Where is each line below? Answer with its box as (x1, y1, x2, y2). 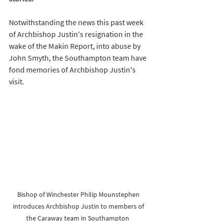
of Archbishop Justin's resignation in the (9, 29, 145, 39)
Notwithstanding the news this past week (9, 17, 145, 28)
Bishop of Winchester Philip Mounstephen (17, 190, 141, 199)
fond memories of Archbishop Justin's (9, 65, 137, 75)
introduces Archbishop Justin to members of (12, 202, 146, 211)
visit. (9, 76, 26, 87)
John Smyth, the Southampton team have (9, 53, 148, 63)
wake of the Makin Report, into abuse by (9, 41, 142, 51)
